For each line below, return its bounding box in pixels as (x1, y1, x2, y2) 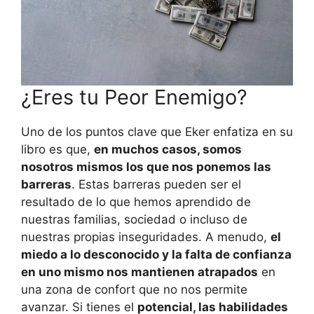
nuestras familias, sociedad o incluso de (21, 212, 247, 226)
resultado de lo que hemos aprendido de (21, 194, 251, 209)
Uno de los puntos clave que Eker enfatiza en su (21, 124, 293, 139)
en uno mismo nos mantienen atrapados (21, 264, 258, 279)
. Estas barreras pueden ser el (71, 177, 241, 191)
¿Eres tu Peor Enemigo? (21, 84, 247, 109)
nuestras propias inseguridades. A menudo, (21, 229, 271, 244)
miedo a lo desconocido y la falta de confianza (21, 247, 292, 261)
